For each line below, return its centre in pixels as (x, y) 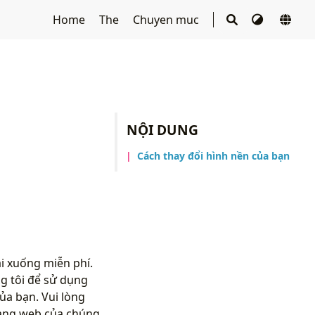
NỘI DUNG (163, 129)
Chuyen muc (167, 20)
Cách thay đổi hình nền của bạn (214, 155)
